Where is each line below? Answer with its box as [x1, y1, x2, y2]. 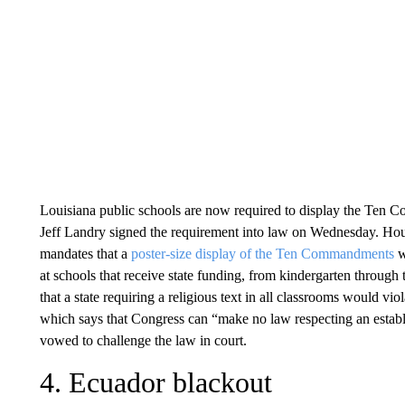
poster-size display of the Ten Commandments [130, 245, 394, 261]
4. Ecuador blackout [39, 365, 272, 399]
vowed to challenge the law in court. [39, 332, 247, 348]
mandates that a [39, 245, 131, 261]
